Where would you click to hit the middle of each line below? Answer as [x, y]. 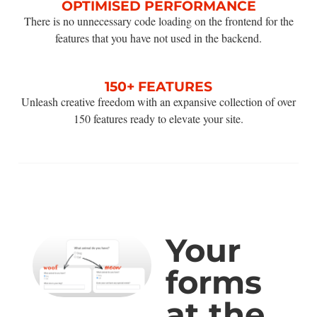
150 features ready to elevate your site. [158, 118]
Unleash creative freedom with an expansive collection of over [158, 101]
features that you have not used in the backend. [158, 38]
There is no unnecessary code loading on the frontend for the [158, 21]
